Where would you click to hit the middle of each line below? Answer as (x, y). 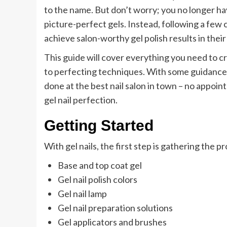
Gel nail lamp (82, 194)
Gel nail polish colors (98, 179)
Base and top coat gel (100, 165)
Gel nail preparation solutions (115, 208)
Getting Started (101, 125)
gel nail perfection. (81, 100)
